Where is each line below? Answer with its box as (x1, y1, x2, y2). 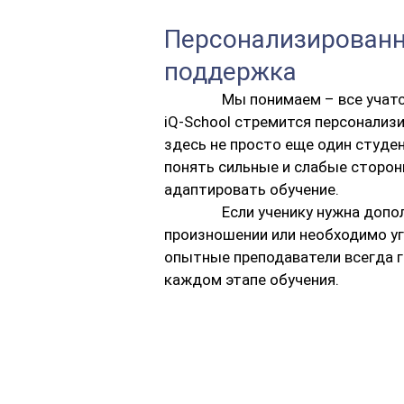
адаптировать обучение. (164, 180, 339, 199)
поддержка (164, 57, 297, 87)
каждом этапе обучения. (164, 271, 339, 289)
